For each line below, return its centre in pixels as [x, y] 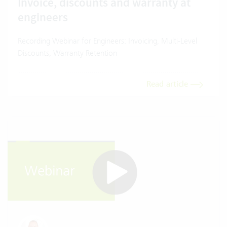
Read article [169, 84]
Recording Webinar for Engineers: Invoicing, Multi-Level [107, 41]
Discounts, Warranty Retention [67, 53]
